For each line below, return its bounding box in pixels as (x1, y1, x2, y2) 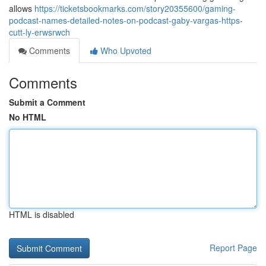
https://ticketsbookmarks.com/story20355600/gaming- (34, 2, 236, 14)
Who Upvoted (98, 45, 151, 56)
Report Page (210, 242, 257, 254)
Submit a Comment (9, 96, 85, 108)
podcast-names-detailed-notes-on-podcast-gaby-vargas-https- (9, 14, 243, 26)
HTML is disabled (9, 208, 74, 220)
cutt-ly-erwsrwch (9, 26, 70, 38)
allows (9, 2, 34, 14)
